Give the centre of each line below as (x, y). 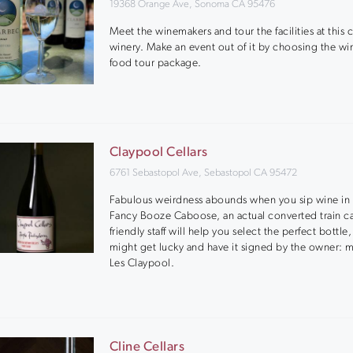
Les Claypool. (142, 263)
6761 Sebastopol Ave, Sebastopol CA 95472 (203, 173)
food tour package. (155, 63)
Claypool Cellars (158, 152)
